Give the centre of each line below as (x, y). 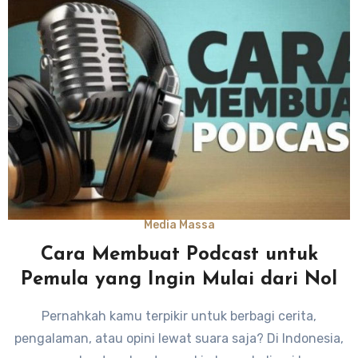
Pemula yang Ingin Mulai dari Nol (179, 280)
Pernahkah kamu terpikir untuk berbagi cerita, (179, 316)
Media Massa (179, 225)
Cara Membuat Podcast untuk (179, 255)
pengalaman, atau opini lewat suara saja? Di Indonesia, (179, 339)
